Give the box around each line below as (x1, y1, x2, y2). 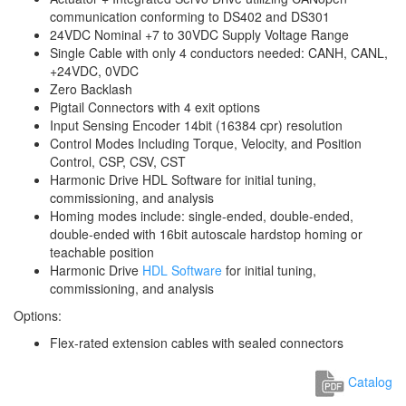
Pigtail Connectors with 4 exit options (50, 98, 260, 116)
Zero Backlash (50, 80, 132, 98)
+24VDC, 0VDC (50, 62, 139, 80)
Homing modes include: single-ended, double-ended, (50, 207, 353, 225)
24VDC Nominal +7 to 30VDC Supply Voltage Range (50, 25, 349, 43)
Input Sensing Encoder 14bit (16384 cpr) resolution (50, 116, 343, 134)
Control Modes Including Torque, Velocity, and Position (50, 134, 362, 152)
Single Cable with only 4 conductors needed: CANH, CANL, (50, 43, 388, 62)
